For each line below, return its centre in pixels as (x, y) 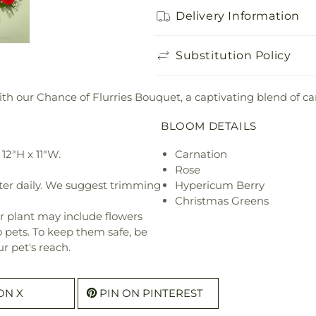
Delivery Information (238, 16)
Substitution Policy (233, 55)
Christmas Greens (222, 200)
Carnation (201, 154)
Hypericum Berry (220, 185)
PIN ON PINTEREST (151, 293)
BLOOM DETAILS (209, 126)
